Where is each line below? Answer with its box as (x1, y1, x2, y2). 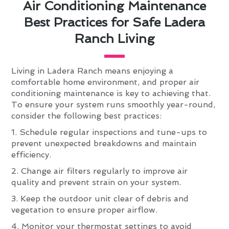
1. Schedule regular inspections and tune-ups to (11, 127, 208, 137)
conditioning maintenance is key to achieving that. (11, 88, 211, 98)
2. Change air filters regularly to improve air (11, 166, 188, 176)
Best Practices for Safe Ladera (24, 14, 205, 30)
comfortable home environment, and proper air (11, 77, 200, 87)
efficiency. (11, 149, 52, 159)
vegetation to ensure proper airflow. (11, 204, 158, 215)
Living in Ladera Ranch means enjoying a (11, 65, 174, 76)
